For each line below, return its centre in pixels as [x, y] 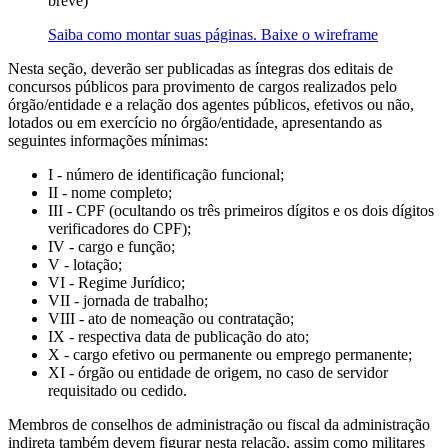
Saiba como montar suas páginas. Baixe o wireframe [213, 35]
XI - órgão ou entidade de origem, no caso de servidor [218, 373]
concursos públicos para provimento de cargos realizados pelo [202, 87]
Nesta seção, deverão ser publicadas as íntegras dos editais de [200, 69]
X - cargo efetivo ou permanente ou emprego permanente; [230, 355]
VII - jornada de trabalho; [128, 301]
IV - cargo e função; [111, 247]
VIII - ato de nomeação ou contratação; [171, 319]
